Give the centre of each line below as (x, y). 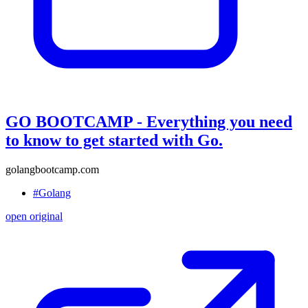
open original (34, 216)
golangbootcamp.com (52, 169)
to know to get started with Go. (114, 140)
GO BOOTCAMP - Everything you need (149, 121)
